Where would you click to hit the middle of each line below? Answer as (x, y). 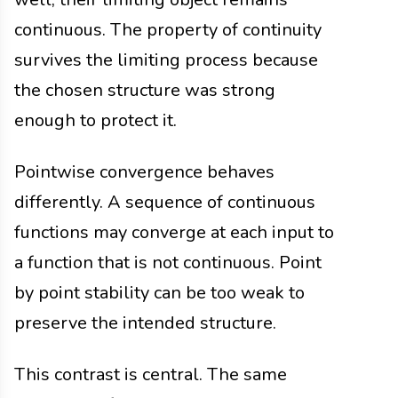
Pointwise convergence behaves (144, 172)
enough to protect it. (96, 121)
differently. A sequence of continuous (165, 203)
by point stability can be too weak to (159, 293)
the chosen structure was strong (145, 91)
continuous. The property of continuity (168, 30)
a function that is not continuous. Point (168, 263)
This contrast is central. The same (151, 375)
